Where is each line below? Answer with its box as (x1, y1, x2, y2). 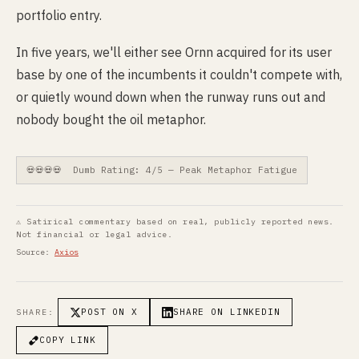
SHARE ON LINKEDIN (172, 306, 280, 317)
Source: (16, 247, 54, 257)
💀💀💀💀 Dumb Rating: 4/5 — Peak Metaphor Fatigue (26, 164, 297, 175)
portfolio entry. (16, 7, 102, 23)
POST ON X (81, 306, 138, 317)
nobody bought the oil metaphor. (16, 111, 206, 127)
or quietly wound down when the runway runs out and (16, 89, 325, 105)
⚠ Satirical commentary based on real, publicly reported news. (16, 216, 334, 227)
